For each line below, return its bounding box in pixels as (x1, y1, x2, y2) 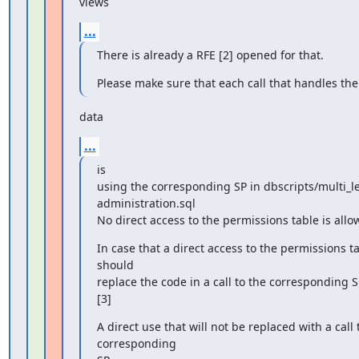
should (96, 256, 134, 272)
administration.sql (96, 195, 196, 211)
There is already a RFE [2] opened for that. (96, 46, 324, 63)
